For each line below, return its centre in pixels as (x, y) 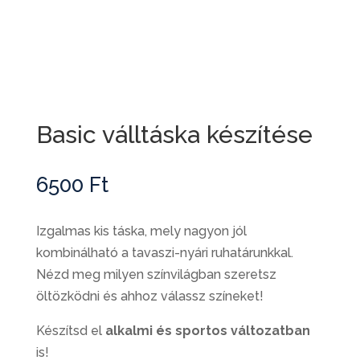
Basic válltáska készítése (174, 135)
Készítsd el (70, 331)
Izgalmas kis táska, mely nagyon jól (141, 231)
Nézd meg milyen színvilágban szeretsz (156, 275)
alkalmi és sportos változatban (207, 331)
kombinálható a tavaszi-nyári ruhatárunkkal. (164, 253)
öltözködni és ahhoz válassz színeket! (149, 297)
